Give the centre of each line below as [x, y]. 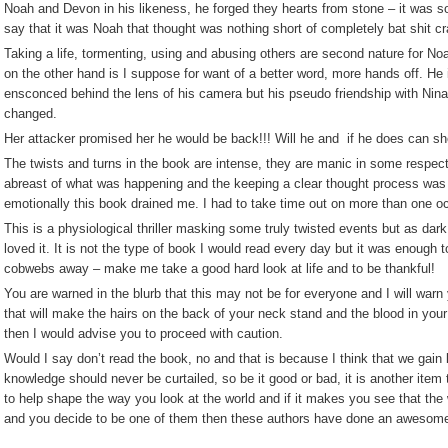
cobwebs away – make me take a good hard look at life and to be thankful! [219, 268]
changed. [30, 113]
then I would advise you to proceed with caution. [143, 333]
